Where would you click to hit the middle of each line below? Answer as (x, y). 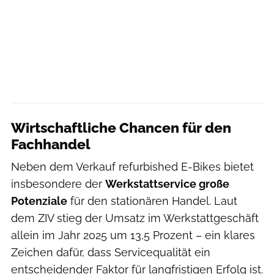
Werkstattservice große (167, 183)
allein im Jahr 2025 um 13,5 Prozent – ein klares (133, 235)
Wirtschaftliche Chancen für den (121, 128)
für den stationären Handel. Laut (152, 201)
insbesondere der (58, 183)
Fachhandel (51, 144)
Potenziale (39, 201)
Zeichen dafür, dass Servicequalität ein (111, 252)
